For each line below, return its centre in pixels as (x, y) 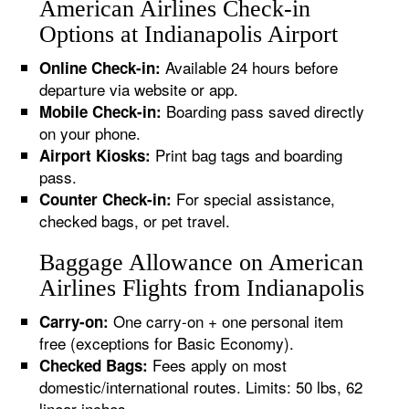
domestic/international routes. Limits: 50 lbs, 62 (201, 387)
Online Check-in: (100, 68)
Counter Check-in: (106, 199)
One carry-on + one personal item (226, 321)
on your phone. (90, 133)
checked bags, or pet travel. (135, 220)
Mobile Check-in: (101, 111)
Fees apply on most (218, 365)
